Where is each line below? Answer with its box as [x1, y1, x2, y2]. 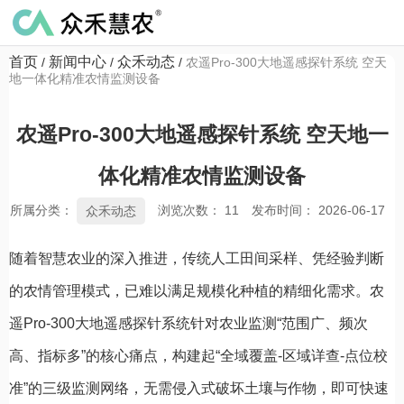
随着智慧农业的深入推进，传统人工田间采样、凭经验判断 [9, 250, 384, 266]
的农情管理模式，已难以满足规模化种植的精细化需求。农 [9, 282, 384, 298]
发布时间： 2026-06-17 [252, 202, 385, 217]
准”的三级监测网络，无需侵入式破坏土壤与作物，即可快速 [9, 380, 389, 396]
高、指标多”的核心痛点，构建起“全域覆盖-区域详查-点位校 [9, 347, 388, 363]
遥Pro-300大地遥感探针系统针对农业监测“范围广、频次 [9, 315, 368, 331]
